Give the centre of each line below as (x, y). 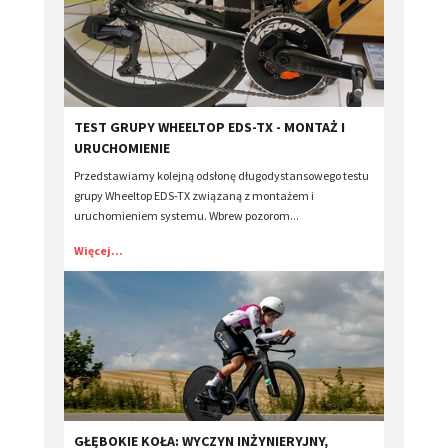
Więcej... (98, 250)
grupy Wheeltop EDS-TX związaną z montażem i (194, 195)
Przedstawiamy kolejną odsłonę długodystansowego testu (221, 175)
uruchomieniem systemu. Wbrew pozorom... (186, 215)
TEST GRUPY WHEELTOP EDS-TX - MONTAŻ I (209, 126)
